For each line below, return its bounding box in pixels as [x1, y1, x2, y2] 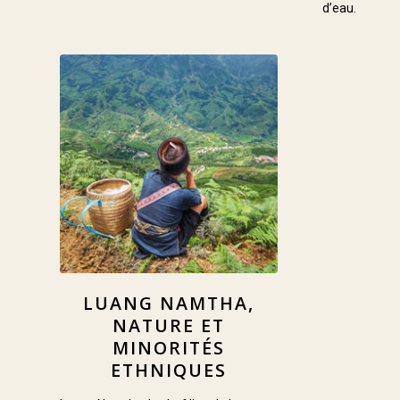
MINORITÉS [112, 335, 226, 360]
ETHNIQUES [111, 357, 228, 382]
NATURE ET [112, 312, 226, 337]
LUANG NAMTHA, [83, 290, 255, 315]
